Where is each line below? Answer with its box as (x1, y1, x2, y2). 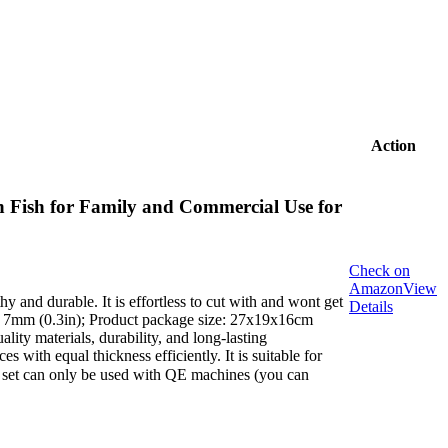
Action (370, 137, 416, 155)
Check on (349, 262, 410, 280)
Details (349, 298, 393, 316)
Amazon (349, 280, 403, 298)
